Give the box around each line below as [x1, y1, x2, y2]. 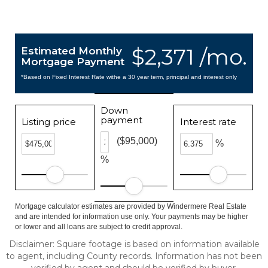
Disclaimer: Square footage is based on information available [8, 239, 260, 249]
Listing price [22, 116, 76, 127]
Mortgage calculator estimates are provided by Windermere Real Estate [15, 202, 246, 211]
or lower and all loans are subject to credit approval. [15, 223, 182, 231]
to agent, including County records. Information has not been [6, 251, 262, 261]
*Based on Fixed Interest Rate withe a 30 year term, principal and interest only [21, 74, 237, 80]
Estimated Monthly [21, 45, 122, 57]
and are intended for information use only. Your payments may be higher [15, 212, 248, 221]
